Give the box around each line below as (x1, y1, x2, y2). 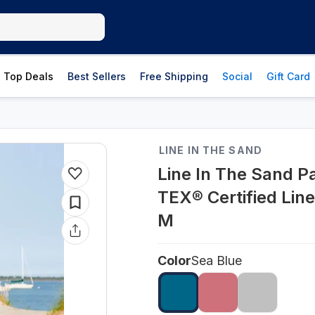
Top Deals (4, 70, 53, 82)
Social (222, 70, 252, 82)
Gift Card (266, 70, 310, 82)
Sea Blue (191, 253, 242, 268)
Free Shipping (140, 70, 208, 82)
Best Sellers (67, 70, 126, 82)
